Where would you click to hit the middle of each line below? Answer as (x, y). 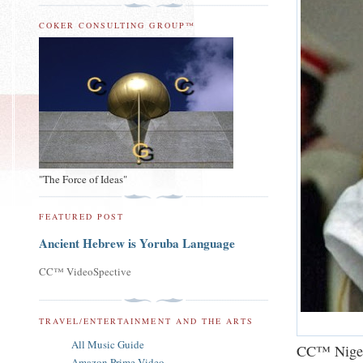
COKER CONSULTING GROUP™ (117, 26)
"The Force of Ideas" (83, 179)
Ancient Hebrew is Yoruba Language (137, 243)
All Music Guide (108, 344)
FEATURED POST (82, 217)
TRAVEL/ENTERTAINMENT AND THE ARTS (146, 320)
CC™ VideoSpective (85, 272)
